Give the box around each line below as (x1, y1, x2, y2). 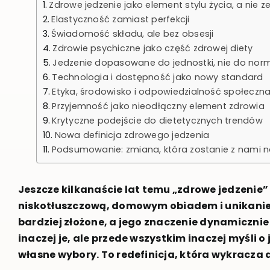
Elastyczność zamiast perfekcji (51, 13, 190, 25)
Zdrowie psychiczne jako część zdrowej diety (52, 42, 253, 54)
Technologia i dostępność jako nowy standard (52, 71, 263, 83)
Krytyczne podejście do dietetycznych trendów (52, 114, 263, 127)
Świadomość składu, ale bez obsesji (51, 27, 214, 40)
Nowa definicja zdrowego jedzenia (54, 128, 210, 141)
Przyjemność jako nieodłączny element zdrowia (52, 99, 265, 112)
